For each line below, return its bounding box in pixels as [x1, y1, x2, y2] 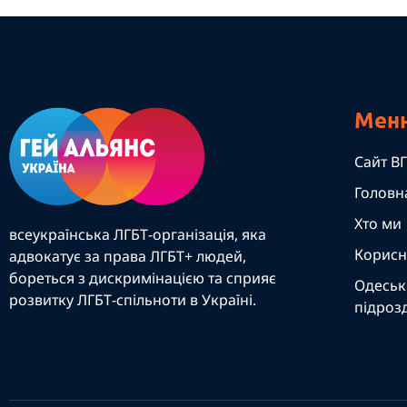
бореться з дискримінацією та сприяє [9, 268, 276, 289]
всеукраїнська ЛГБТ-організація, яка [9, 224, 266, 245]
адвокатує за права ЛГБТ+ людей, [9, 246, 246, 267]
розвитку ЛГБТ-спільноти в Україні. [9, 290, 256, 311]
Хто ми [353, 213, 402, 234]
